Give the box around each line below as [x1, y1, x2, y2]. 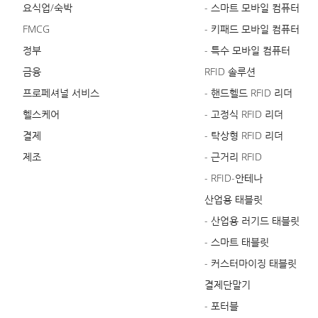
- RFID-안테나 [204, 171, 263, 185]
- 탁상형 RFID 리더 [204, 128, 283, 143]
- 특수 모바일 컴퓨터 [204, 43, 290, 57]
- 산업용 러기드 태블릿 [204, 214, 300, 228]
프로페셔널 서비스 [23, 86, 99, 100]
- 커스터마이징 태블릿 [204, 256, 297, 270]
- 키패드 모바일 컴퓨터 [204, 22, 300, 36]
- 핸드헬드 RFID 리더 [204, 86, 292, 100]
